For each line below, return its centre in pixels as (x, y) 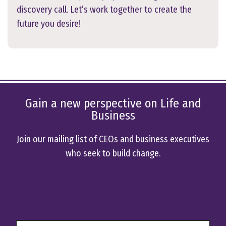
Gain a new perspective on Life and (113, 104)
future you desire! (49, 23)
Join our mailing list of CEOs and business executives (113, 139)
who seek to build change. (113, 154)
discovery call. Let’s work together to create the (104, 9)
